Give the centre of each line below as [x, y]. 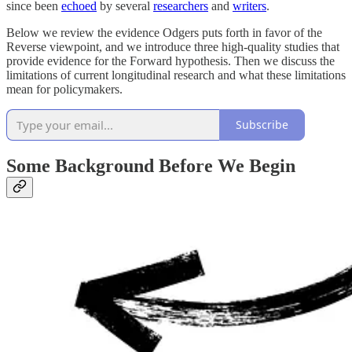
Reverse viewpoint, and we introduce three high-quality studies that [173, 46]
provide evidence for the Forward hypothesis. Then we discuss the [170, 60]
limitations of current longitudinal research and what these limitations [176, 75]
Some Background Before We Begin [151, 166]
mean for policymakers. [64, 89]
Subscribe [262, 125]
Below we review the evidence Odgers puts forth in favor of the [164, 32]
